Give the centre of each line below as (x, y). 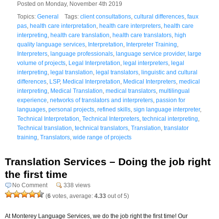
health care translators (142, 35)
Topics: (27, 16)
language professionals (82, 54)
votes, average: (73, 196)
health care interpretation (63, 26)
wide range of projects (102, 137)
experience (32, 100)
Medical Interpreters (150, 81)
